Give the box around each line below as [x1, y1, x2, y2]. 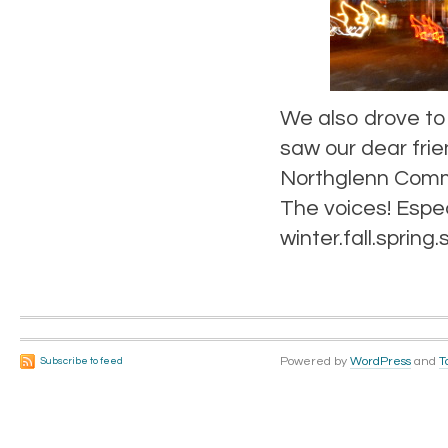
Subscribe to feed [40, 356, 123, 367]
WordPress [350, 355, 411, 369]
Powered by [280, 355, 350, 369]
